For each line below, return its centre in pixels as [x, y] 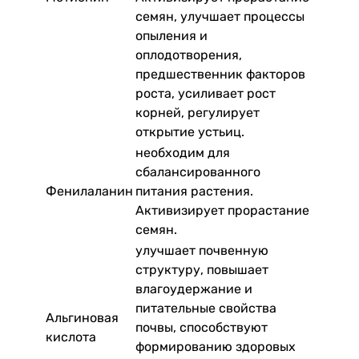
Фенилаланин [89, 191]
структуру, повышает [202, 269]
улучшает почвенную [202, 250]
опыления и [171, 35]
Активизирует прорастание [222, 210]
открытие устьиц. [190, 131]
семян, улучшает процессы [220, 16]
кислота [71, 337]
